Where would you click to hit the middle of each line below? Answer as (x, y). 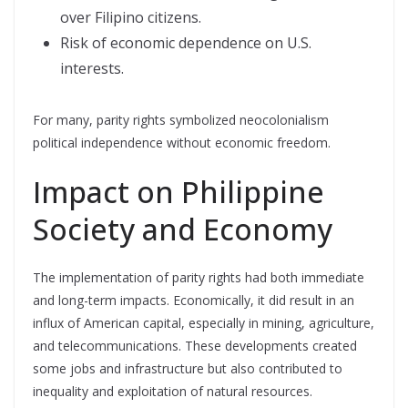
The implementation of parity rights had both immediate (199, 277)
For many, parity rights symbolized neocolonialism (181, 119)
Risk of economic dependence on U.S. (186, 42)
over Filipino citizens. (131, 17)
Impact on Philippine (178, 191)
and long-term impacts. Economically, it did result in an (194, 300)
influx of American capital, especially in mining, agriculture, (204, 322)
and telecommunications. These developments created (195, 345)
